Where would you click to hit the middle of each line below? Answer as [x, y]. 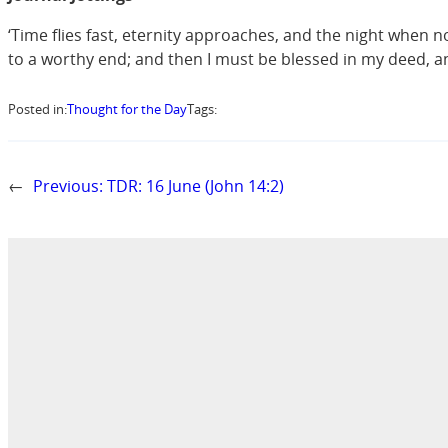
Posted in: [37, 108]
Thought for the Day [127, 108]
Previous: [68, 185]
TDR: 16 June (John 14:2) [195, 185]
